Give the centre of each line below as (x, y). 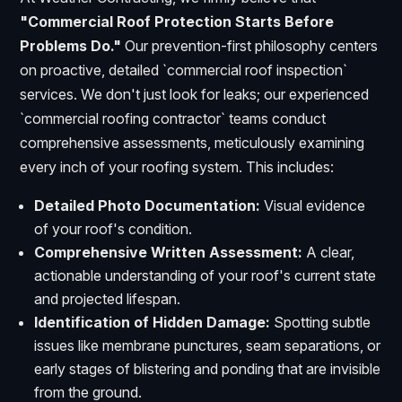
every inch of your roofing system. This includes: (177, 166)
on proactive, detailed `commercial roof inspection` (184, 70)
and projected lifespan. (108, 298)
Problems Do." (71, 45)
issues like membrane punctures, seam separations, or (208, 345)
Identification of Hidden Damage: (153, 322)
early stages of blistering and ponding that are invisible (208, 368)
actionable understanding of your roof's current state (205, 275)
